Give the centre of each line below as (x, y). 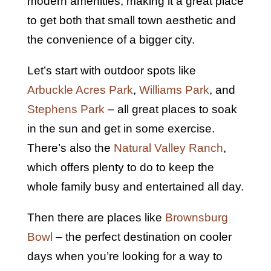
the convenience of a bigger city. (111, 39)
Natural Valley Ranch (168, 148)
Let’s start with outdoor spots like (111, 70)
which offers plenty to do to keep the (120, 167)
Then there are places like (96, 217)
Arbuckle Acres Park (80, 90)
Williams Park (174, 90)
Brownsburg (196, 217)
